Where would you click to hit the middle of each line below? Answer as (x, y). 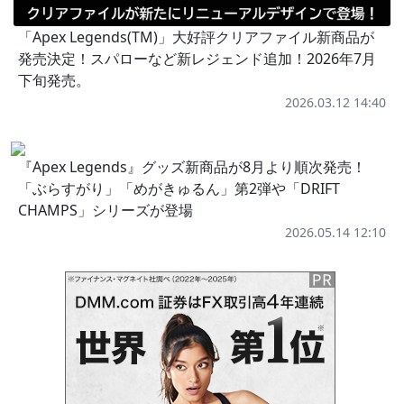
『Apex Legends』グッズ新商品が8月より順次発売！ (199, 167)
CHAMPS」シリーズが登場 (106, 211)
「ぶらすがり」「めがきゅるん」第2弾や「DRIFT (179, 189)
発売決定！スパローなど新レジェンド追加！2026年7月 (197, 59)
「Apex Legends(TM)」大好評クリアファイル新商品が (196, 37)
